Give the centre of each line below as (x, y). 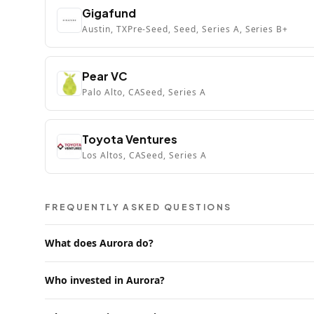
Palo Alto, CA (111, 92)
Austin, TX (105, 29)
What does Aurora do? (99, 243)
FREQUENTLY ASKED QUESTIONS (138, 207)
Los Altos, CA (112, 155)
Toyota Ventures (130, 139)
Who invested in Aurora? (105, 280)
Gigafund (109, 13)
